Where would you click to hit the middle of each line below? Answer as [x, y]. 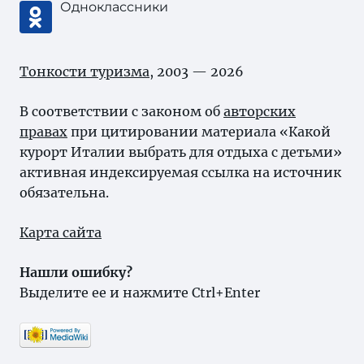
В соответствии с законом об [121, 111]
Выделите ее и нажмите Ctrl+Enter [140, 292]
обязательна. [64, 193]
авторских [260, 111]
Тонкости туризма [84, 71]
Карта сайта [61, 232]
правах [43, 132]
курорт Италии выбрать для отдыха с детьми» [181, 152]
